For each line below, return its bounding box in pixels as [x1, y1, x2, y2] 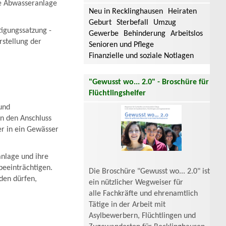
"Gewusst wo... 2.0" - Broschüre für [89, 78, 209, 86]
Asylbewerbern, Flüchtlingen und [89, 212, 196, 220]
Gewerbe [89, 29, 119, 38]
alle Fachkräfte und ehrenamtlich [89, 190, 198, 198]
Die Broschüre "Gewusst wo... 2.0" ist [89, 167, 210, 176]
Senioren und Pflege [89, 40, 154, 49]
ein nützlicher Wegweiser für [89, 179, 183, 187]
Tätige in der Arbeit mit [89, 201, 165, 209]
